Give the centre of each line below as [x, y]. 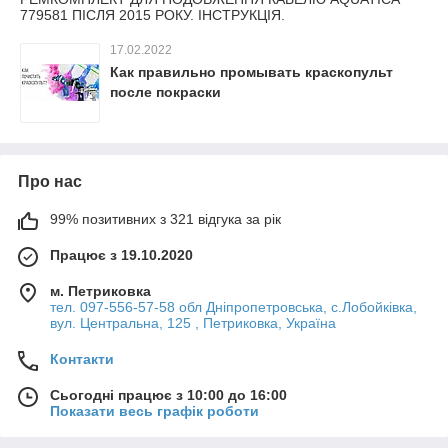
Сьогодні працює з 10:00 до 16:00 [168, 394]
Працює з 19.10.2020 [121, 254]
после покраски [165, 91]
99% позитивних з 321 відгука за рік [165, 218]
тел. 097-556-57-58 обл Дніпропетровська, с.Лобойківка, [233, 306]
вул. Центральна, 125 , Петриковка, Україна [193, 322]
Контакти [82, 358]
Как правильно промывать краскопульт [251, 71]
